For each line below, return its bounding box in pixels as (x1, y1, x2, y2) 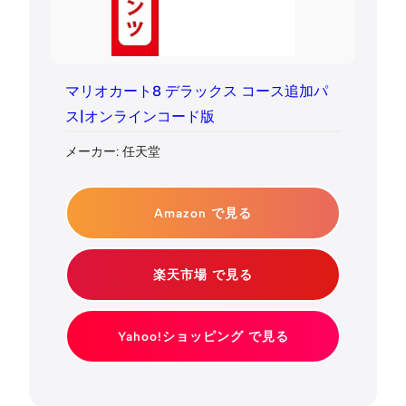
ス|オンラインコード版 (65, 107, 215, 125)
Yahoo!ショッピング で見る (117, 329, 289, 344)
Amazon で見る (154, 206, 252, 221)
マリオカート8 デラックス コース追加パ (65, 82, 328, 100)
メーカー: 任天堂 (65, 144, 160, 159)
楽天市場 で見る (153, 267, 253, 283)
